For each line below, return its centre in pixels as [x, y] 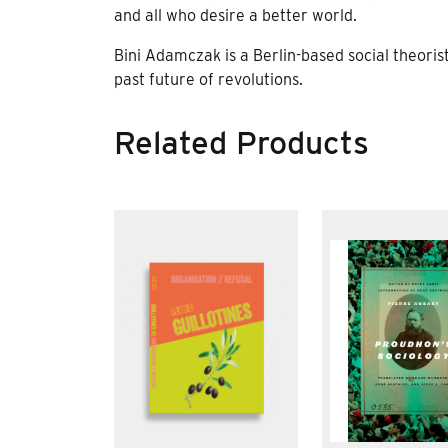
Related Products [241, 142]
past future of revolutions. [208, 79]
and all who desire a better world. [235, 15]
